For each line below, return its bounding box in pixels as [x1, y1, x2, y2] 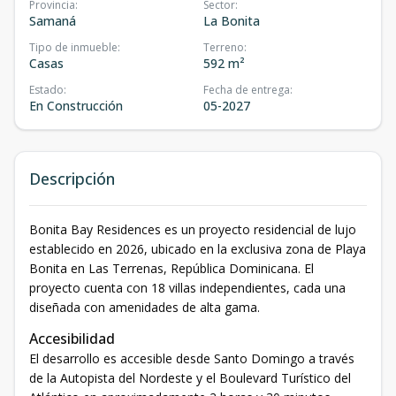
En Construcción [29, 96, 123, 114]
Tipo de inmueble [29, 39, 118, 55]
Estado [29, 81, 64, 97]
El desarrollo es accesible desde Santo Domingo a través [29, 349, 354, 367]
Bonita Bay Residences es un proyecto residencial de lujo [29, 220, 356, 238]
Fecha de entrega [203, 81, 290, 97]
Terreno [203, 39, 244, 55]
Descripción [29, 167, 115, 189]
